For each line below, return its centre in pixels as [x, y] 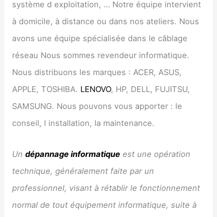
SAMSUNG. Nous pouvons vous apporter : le [97, 106]
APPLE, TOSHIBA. [46, 89]
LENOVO [96, 89]
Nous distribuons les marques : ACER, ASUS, [97, 72]
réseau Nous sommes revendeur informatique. [101, 55]
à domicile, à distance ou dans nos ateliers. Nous [106, 22]
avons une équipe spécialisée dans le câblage [100, 39]
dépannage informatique [73, 154]
